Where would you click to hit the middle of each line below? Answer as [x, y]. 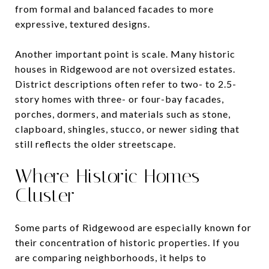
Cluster [45, 195]
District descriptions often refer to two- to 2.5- [126, 83]
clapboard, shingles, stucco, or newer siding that [127, 128]
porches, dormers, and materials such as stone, [123, 113]
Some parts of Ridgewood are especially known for [133, 227]
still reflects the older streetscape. [95, 144]
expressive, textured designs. [83, 23]
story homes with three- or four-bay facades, [119, 98]
